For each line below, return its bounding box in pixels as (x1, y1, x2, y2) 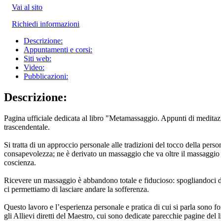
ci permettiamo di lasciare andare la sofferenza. (4, 184, 149, 193)
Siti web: (24, 54, 51, 63)
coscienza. (4, 158, 36, 167)
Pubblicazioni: (24, 72, 68, 80)
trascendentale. (4, 122, 50, 131)
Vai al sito (12, 2, 42, 11)
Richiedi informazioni (12, 19, 79, 28)
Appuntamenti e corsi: (24, 45, 92, 54)
